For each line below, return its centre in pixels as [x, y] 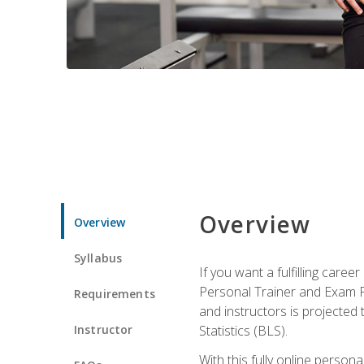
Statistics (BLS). [243, 330]
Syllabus [98, 258]
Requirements [115, 293]
